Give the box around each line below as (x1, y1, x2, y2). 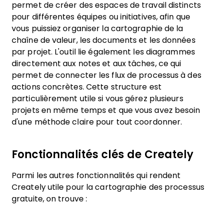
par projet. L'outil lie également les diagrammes (12, 48, 195, 56)
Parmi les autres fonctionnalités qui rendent (12, 171, 181, 180)
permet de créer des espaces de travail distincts (12, 1, 201, 9)
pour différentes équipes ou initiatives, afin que (12, 13, 190, 21)
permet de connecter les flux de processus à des (12, 71, 201, 79)
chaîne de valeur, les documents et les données (12, 36, 196, 44)
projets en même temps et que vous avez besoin (12, 106, 200, 114)
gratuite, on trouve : (12, 195, 88, 203)
